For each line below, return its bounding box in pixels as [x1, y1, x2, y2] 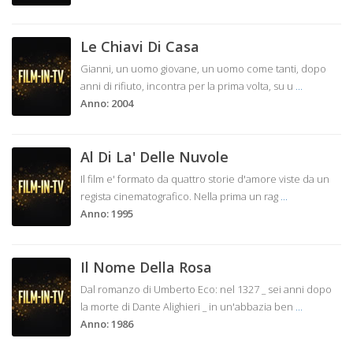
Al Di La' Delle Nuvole [80, 147, 229, 166]
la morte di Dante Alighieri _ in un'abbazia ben [80, 299, 295, 314]
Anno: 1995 [80, 206, 133, 221]
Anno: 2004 [80, 96, 133, 110]
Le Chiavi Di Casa [80, 37, 199, 56]
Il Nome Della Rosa [80, 258, 212, 277]
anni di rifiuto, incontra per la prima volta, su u [80, 79, 295, 93]
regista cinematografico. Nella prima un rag [80, 189, 281, 203]
